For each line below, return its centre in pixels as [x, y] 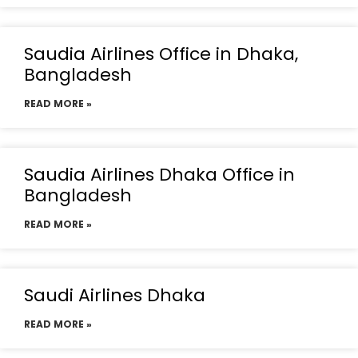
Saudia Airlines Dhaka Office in [159, 175]
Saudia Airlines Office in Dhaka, [161, 54]
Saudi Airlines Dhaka [115, 295]
